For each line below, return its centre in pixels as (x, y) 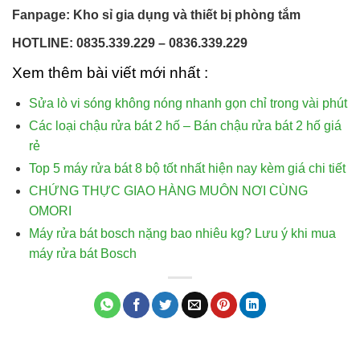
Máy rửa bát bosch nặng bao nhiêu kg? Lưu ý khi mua (182, 234)
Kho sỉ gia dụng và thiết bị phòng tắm (187, 15)
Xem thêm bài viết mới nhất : (110, 73)
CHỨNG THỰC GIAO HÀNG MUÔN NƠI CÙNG (168, 191)
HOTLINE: (44, 43)
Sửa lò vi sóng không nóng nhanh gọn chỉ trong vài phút (188, 104)
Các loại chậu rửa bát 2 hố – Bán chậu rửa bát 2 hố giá (185, 126)
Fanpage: (43, 15)
